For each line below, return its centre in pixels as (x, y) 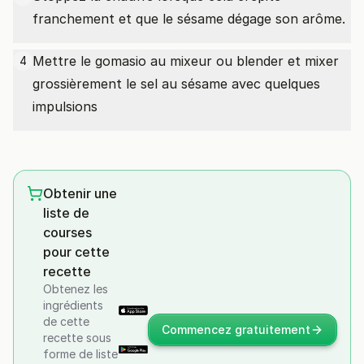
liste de (66, 213)
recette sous (77, 338)
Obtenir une (80, 193)
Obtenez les (76, 289)
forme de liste (80, 354)
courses (67, 232)
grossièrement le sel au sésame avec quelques (176, 84)
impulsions (65, 106)
